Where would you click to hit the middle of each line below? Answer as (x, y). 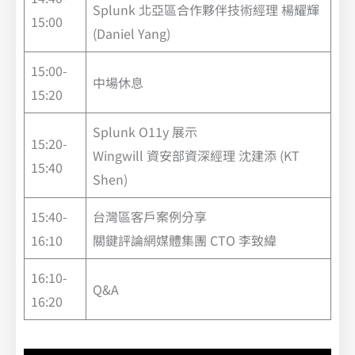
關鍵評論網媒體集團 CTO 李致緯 (185, 240)
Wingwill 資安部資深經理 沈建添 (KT (196, 156)
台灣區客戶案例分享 (150, 217)
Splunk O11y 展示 (145, 132)
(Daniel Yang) (132, 34)
